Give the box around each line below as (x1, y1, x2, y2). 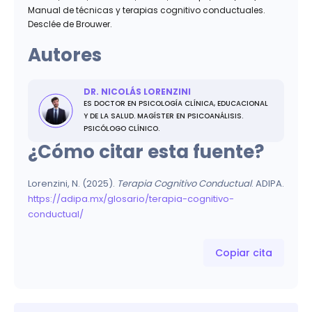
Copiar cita (215, 245, 272, 260)
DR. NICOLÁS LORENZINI (84, 85, 191, 97)
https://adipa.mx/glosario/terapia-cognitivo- (28, 192, 234, 205)
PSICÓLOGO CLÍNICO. (84, 123, 159, 134)
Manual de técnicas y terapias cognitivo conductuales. (28, 3, 265, 16)
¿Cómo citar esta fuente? (28, 139, 264, 164)
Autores (28, 42, 102, 68)
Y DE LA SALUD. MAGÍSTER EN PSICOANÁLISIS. (84, 110, 243, 121)
